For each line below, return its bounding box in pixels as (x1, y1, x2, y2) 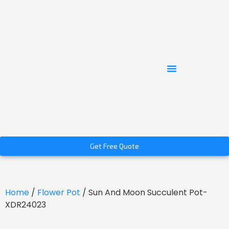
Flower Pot (37, 187, 80, 199)
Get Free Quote (90, 142, 139, 151)
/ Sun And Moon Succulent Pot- (80, 187, 208, 199)
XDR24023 (5, 199, 46, 211)
